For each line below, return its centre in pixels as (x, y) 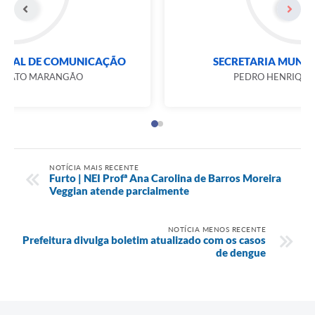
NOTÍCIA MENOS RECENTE (217, 229)
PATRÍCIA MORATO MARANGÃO (157, 77)
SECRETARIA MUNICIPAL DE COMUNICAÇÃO (157, 62)
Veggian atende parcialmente (119, 190)
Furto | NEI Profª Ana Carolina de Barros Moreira (165, 178)
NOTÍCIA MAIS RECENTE (94, 167)
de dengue (241, 252)
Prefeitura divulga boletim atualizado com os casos (144, 239)
